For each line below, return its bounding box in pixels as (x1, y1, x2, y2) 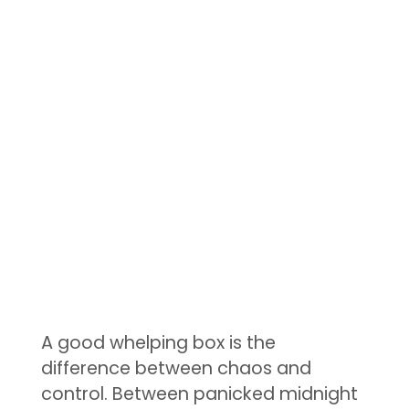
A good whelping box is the (40, 330, 276, 356)
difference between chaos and (40, 356, 311, 382)
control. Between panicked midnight (40, 382, 358, 407)
